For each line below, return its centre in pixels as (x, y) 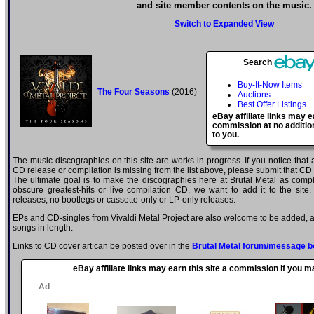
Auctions (254, 95)
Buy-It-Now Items (270, 85)
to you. (226, 135)
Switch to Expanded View (224, 24)
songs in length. (43, 228)
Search (259, 63)
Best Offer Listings (272, 105)
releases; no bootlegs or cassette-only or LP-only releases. (124, 200)
